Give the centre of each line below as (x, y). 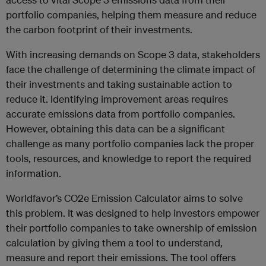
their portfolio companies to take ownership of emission (132, 227)
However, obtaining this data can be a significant (115, 128)
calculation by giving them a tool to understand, (114, 242)
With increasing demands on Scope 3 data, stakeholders (133, 54)
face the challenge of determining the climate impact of (131, 69)
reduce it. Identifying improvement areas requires (117, 99)
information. (34, 173)
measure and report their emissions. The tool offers (121, 257)
